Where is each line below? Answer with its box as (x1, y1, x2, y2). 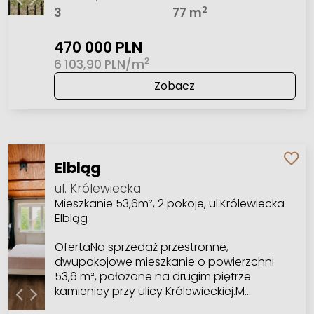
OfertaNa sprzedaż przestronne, (54, 239, 228, 256)
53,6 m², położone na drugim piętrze (54, 268, 251, 285)
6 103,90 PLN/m (53, 55, 144, 73)
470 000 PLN (53, 36, 142, 57)
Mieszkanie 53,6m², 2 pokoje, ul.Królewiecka (54, 196, 285, 212)
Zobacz (154, 77, 196, 94)
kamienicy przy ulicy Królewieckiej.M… (54, 283, 251, 300)
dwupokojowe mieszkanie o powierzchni (54, 254, 274, 271)
